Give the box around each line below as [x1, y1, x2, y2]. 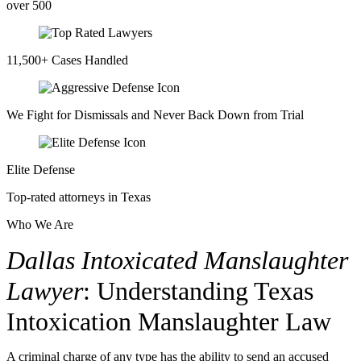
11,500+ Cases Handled [6, 53, 128, 67]
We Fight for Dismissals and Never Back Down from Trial [6, 108, 304, 122]
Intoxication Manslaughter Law [6, 307, 331, 336]
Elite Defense [6, 163, 75, 176]
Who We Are [6, 218, 73, 231]
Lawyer [6, 276, 83, 305]
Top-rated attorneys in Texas [6, 190, 151, 204]
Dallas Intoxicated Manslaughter [6, 246, 348, 275]
